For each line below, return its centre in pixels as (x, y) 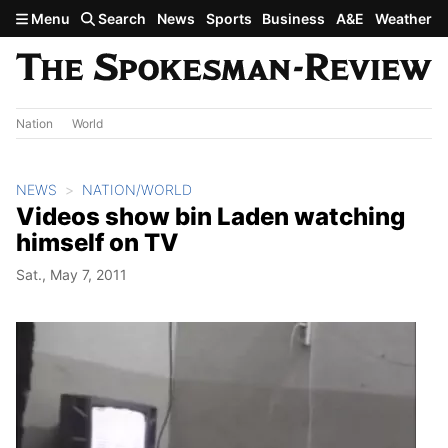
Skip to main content (87, 17)
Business (294, 18)
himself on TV (97, 242)
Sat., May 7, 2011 (71, 274)
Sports (228, 18)
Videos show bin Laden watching (210, 216)
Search (121, 18)
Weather (403, 18)
